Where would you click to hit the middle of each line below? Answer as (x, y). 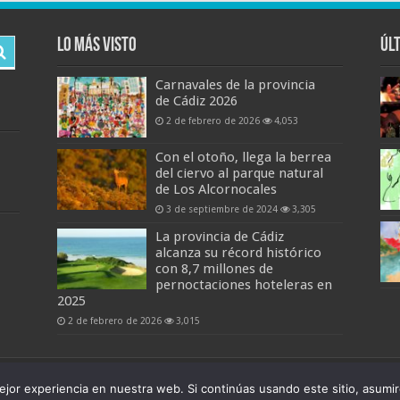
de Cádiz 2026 (196, 100)
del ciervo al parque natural (239, 174)
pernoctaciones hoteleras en (243, 285)
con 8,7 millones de (214, 269)
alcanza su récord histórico (238, 253)
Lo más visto (96, 46)
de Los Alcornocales (216, 190)
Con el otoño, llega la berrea (243, 158)
